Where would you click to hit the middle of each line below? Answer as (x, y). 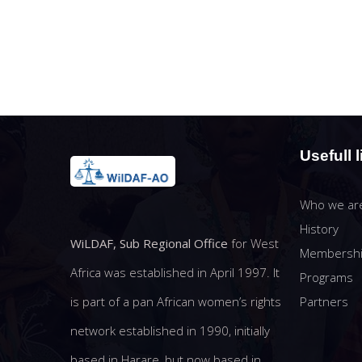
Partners (324, 301)
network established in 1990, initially (170, 331)
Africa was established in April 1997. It (175, 273)
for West (253, 244)
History (320, 229)
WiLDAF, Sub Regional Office (149, 244)
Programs (327, 277)
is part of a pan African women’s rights (176, 302)
